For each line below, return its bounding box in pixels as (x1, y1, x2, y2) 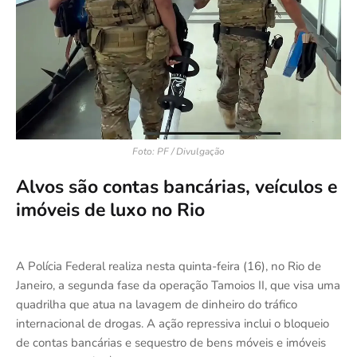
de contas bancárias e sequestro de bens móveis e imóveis (16, 334, 326, 351)
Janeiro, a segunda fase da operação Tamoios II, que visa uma (16, 277, 340, 293)
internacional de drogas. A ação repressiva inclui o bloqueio (16, 315, 329, 331)
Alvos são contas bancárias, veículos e (16, 174, 337, 199)
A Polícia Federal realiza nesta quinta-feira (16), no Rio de (16, 257, 321, 274)
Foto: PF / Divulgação (132, 144, 225, 158)
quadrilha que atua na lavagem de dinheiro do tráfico (16, 296, 297, 312)
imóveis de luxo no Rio (16, 197, 205, 222)
